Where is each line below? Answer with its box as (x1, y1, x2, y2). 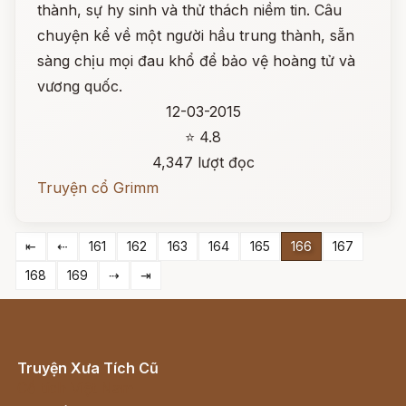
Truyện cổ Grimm (37, 179, 159, 197)
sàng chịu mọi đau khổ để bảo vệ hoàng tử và (37, 52, 355, 70)
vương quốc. (37, 77, 122, 95)
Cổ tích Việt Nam (17, 379, 133, 397)
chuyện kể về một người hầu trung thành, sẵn (37, 26, 354, 44)
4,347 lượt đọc (151, 153, 255, 171)
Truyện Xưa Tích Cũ (17, 359, 159, 377)
